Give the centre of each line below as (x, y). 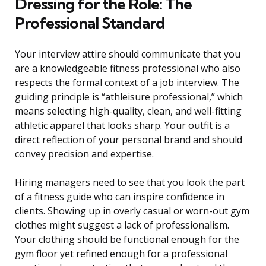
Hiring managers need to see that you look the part (130, 183)
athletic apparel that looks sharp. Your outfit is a (122, 126)
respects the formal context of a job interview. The (127, 83)
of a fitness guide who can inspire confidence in (120, 197)
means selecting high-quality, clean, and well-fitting (128, 111)
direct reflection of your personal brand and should (129, 140)
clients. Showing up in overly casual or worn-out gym (132, 211)
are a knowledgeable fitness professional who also (128, 69)
